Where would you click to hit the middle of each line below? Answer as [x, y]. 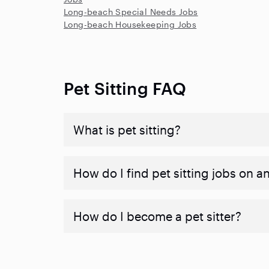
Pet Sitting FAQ [125, 88]
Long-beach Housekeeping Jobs [130, 24]
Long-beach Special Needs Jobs [131, 12]
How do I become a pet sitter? [157, 216]
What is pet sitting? [127, 130]
